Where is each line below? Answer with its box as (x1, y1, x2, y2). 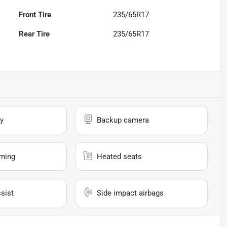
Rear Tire (19, 29, 50, 39)
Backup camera (97, 116, 149, 125)
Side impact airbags (97, 188, 164, 198)
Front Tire (19, 10, 52, 20)
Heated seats (97, 152, 142, 162)
